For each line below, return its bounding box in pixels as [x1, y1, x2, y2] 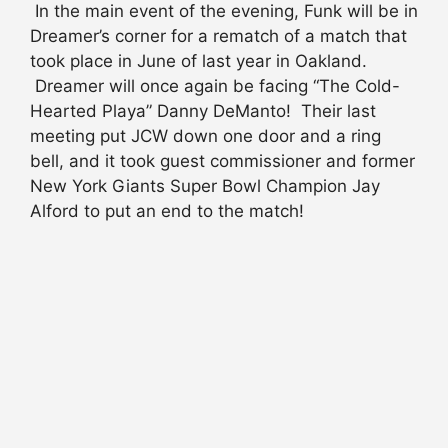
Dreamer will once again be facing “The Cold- [30, 76, 400, 97]
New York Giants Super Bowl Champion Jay [30, 176, 380, 197]
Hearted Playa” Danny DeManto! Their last [30, 101, 376, 122]
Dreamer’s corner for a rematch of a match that [30, 26, 407, 47]
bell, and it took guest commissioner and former [30, 151, 415, 172]
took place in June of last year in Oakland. [30, 51, 367, 72]
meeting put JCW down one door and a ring [30, 126, 381, 147]
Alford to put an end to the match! [30, 201, 304, 222]
